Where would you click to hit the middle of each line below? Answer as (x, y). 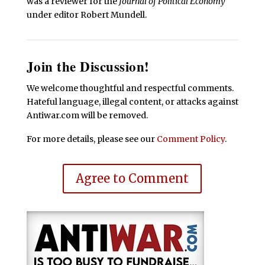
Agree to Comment (132, 178)
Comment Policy (190, 139)
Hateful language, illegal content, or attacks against (132, 101)
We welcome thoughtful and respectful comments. (130, 88)
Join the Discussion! (88, 66)
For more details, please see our (91, 139)
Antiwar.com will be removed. (87, 115)
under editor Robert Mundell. (86, 14)
